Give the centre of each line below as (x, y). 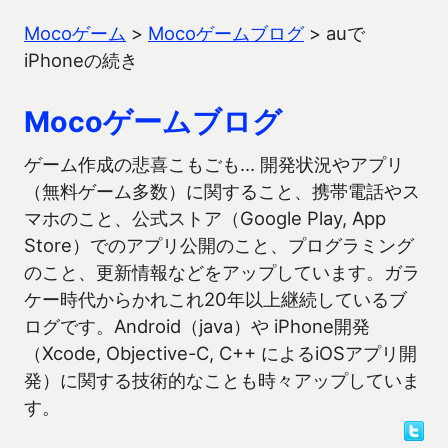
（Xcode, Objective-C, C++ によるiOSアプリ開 (220, 353)
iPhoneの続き (81, 60)
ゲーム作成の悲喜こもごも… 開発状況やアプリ (214, 164)
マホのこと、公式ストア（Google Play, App (205, 218)
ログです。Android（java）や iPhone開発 (197, 326)
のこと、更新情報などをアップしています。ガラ (222, 272)
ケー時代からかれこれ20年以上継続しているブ (215, 299)
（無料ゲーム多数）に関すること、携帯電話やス (222, 191)
